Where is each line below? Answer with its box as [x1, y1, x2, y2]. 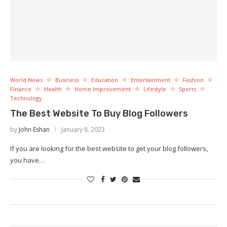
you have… [10, 156, 45, 165]
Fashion [183, 76, 204, 84]
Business [55, 76, 79, 84]
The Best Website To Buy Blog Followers [10, 108, 188, 119]
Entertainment [131, 76, 170, 84]
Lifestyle [143, 85, 166, 93]
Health [44, 85, 62, 93]
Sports [179, 85, 196, 93]
